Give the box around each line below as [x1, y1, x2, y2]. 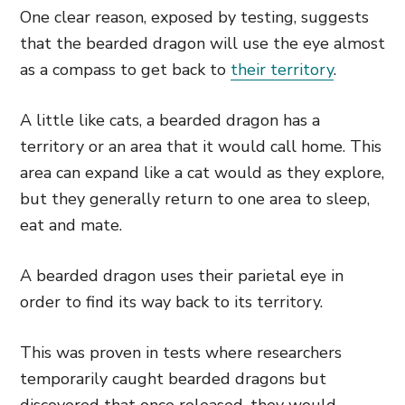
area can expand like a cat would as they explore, [20, 162, 384, 184]
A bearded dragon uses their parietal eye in [20, 265, 344, 287]
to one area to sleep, [212, 188, 370, 210]
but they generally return [20, 188, 212, 210]
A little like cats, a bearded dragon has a [20, 109, 320, 131]
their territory [231, 59, 334, 80]
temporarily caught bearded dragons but [20, 368, 326, 390]
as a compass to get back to [20, 59, 231, 80]
